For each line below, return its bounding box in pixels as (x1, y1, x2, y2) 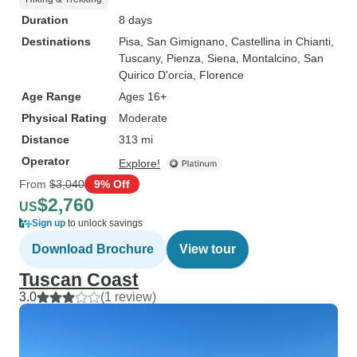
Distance (22, 133, 69, 146)
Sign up (32, 218, 65, 229)
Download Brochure (32, 242, 154, 256)
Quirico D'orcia (119, 69, 193, 81)
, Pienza (160, 52, 201, 65)
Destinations (22, 35, 91, 48)
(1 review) (100, 290, 156, 304)
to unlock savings (65, 218, 143, 229)
